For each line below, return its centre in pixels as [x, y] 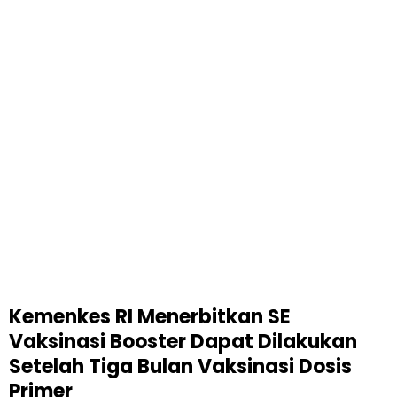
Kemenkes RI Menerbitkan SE [150, 317]
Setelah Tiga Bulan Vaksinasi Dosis [180, 366]
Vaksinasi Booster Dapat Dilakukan [183, 342]
